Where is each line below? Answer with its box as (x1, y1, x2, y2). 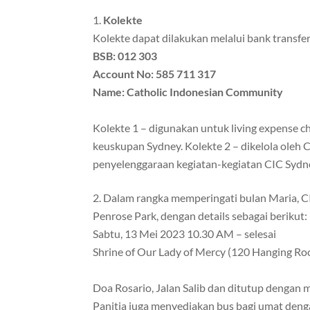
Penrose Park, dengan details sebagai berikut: (93, 209, 308, 223)
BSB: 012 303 (93, 49, 158, 63)
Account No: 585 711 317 (93, 67, 217, 81)
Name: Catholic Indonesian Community (93, 85, 284, 99)
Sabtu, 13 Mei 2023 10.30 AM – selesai (93, 227, 277, 241)
